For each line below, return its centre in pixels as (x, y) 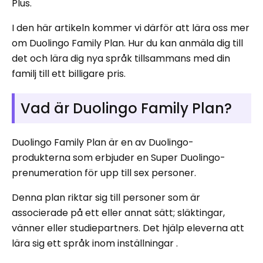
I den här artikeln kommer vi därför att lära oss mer (131, 28)
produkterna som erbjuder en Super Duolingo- (119, 158)
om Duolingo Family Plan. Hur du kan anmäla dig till (127, 43)
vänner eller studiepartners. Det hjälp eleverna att (128, 228)
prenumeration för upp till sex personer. (104, 173)
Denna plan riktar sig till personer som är (106, 198)
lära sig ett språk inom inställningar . (95, 243)
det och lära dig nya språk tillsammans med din (121, 58)
